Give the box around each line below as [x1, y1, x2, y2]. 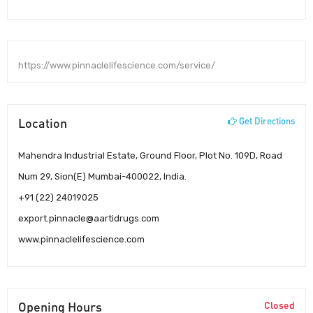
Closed [264, 298, 295, 311]
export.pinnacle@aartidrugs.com [18, 212, 159, 224]
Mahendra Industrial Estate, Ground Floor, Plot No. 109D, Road [18, 150, 282, 161]
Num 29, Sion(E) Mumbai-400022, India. [18, 170, 187, 182]
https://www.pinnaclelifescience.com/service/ [18, 59, 215, 71]
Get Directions [237, 115, 295, 126]
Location [18, 115, 67, 131]
